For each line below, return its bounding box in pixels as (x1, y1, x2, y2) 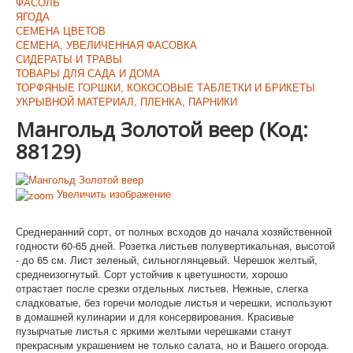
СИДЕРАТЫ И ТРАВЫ (16, 50, 122, 66)
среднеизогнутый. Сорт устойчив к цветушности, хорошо (16, 266, 288, 282)
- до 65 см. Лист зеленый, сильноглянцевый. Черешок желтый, (16, 252, 318, 268)
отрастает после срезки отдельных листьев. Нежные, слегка (16, 281, 308, 296)
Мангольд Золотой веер (16, 114, 259, 143)
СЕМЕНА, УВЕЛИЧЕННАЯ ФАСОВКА (16, 36, 197, 52)
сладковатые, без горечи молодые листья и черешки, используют (16, 295, 333, 310)
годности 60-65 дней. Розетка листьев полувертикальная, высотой (16, 238, 335, 254)
